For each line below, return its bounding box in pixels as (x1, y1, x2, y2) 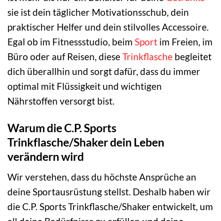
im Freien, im (157, 36, 213, 48)
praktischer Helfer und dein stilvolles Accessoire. (7, 21, 209, 33)
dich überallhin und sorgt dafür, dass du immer (7, 66, 200, 77)
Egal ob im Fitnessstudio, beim (7, 36, 135, 48)
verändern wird (7, 149, 84, 164)
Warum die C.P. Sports (7, 121, 116, 135)
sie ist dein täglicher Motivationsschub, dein (7, 6, 189, 18)
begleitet (173, 51, 212, 63)
